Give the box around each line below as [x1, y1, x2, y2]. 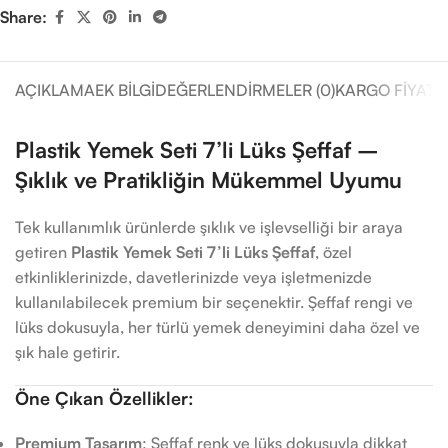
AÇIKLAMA [15, 80, 95, 100]
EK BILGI [95, 80, 155, 100]
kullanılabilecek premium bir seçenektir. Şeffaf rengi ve [15, 292, 413, 312]
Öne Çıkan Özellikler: [15, 387, 194, 409]
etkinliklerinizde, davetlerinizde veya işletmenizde [15, 267, 372, 287]
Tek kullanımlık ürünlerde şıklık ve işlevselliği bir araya [15, 217, 403, 237]
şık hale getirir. [15, 342, 120, 362]
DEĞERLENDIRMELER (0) [155, 80, 335, 100]
